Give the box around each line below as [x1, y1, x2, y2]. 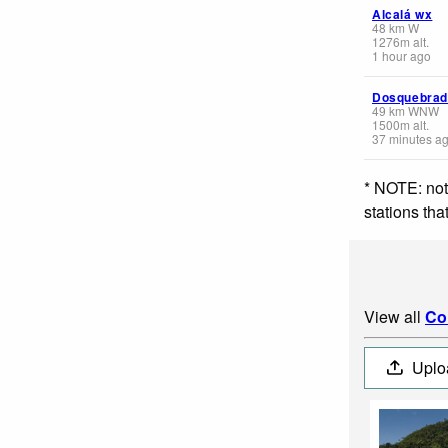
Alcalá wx [372, 4, 433, 23]
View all [364, 304, 425, 328]
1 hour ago [372, 46, 431, 64]
